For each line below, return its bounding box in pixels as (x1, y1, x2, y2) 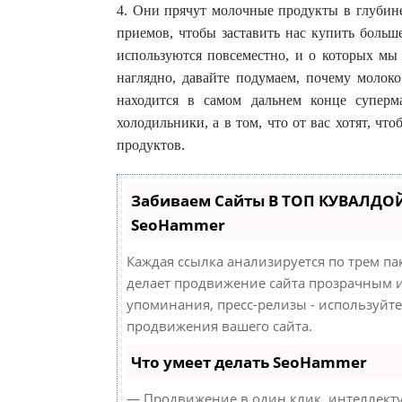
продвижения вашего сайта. (127, 317, 312, 336)
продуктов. (117, 137, 185, 153)
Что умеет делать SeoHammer (131, 352, 367, 373)
